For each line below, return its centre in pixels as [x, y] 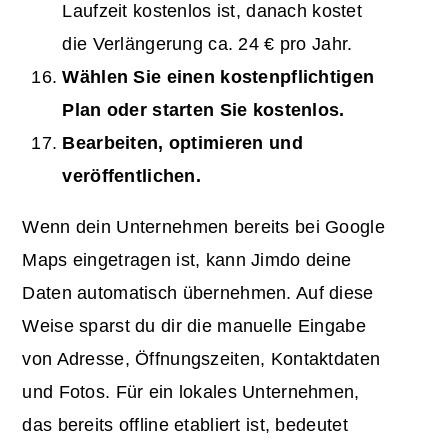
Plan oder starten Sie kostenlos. [203, 110]
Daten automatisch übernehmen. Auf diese [198, 293]
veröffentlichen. [132, 176]
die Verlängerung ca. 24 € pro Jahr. [207, 44]
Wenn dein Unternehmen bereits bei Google [203, 227]
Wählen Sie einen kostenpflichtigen [218, 77]
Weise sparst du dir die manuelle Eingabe [194, 326]
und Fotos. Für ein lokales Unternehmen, [191, 392]
